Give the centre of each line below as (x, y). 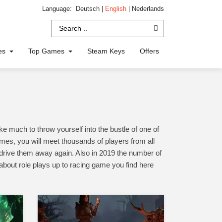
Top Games (48, 51)
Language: (59, 9)
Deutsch (89, 9)
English (117, 9)
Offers (150, 51)
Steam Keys (106, 51)
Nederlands (148, 9)
